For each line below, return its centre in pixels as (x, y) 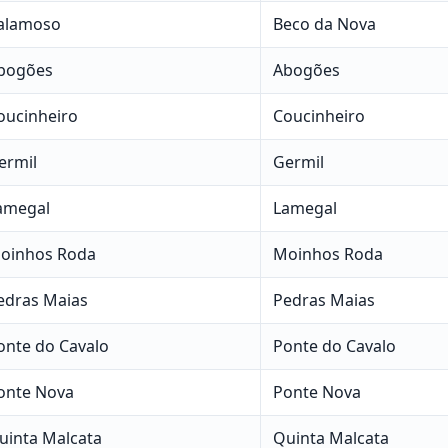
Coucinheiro (318, 115)
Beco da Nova (324, 23)
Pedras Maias (323, 299)
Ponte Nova (316, 391)
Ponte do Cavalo (334, 345)
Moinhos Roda (327, 253)
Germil (298, 161)
